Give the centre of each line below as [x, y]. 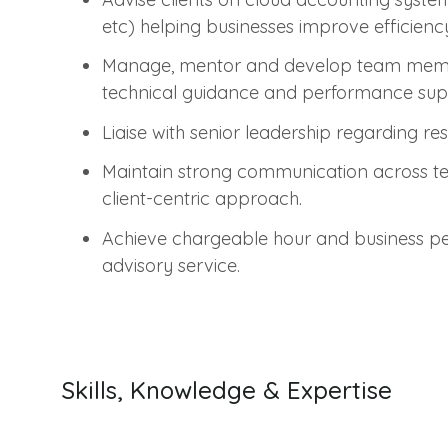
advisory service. [171, 265]
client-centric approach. [202, 199]
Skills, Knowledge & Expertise [227, 389]
